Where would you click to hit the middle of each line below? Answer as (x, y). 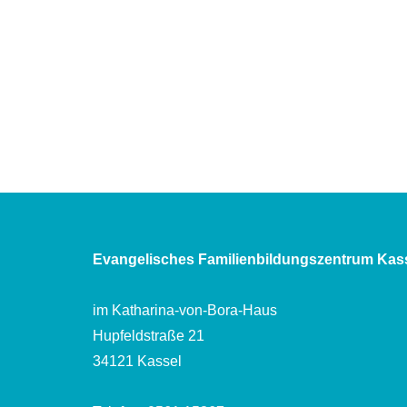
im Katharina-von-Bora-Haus (185, 311)
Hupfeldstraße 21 (149, 336)
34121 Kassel (137, 362)
